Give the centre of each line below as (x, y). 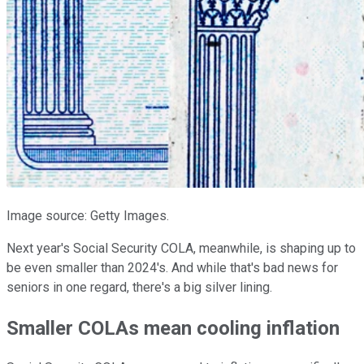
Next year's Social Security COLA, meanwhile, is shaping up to (181, 248)
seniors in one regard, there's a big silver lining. (139, 287)
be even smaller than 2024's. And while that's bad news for (172, 267)
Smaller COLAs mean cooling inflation (173, 328)
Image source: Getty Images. (88, 215)
